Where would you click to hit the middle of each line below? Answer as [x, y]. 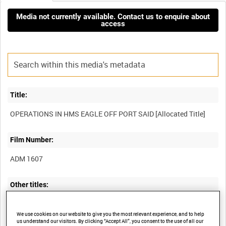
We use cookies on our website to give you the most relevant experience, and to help [111, 214]
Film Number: [32, 140]
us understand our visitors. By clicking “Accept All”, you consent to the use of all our [110, 221]
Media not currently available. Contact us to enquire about [113, 16]
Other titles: [30, 185]
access [113, 23]
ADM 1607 [27, 158]
